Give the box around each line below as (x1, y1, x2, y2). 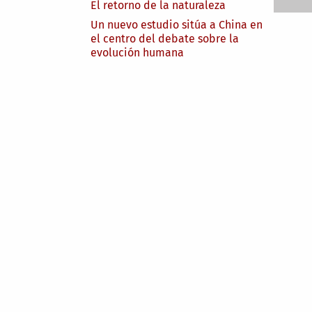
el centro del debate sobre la (91, 32, 239, 46)
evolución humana (91, 46, 184, 60)
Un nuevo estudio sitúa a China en (91, 18, 263, 32)
